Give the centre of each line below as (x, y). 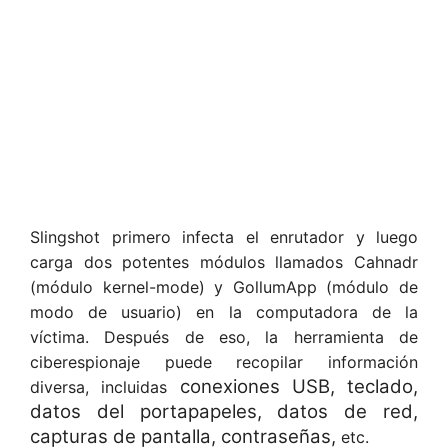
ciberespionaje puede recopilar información (224, 361)
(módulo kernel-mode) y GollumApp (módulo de (224, 286)
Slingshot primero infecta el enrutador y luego (224, 236)
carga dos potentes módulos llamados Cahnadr (224, 261)
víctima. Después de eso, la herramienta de (224, 336)
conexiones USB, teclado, (298, 386)
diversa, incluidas (105, 386)
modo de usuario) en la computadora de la (224, 311)
